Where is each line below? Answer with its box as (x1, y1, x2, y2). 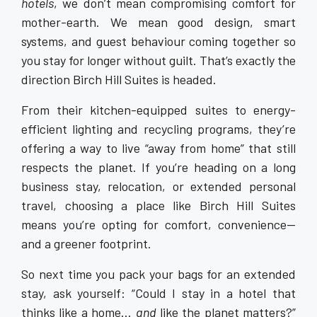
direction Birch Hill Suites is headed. (21, 71, 217, 87)
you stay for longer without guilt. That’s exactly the (21, 52, 296, 68)
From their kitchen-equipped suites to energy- (21, 101, 296, 117)
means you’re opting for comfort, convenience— (21, 216, 296, 232)
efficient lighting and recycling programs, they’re (21, 120, 296, 137)
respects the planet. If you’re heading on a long (21, 158, 296, 175)
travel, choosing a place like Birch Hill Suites (21, 197, 296, 213)
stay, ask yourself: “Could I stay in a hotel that (21, 284, 296, 301)
